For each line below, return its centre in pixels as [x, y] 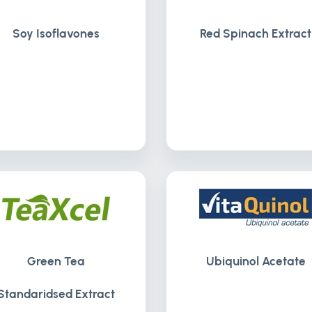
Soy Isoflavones [56, 33]
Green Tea [56, 261]
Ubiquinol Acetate [256, 261]
